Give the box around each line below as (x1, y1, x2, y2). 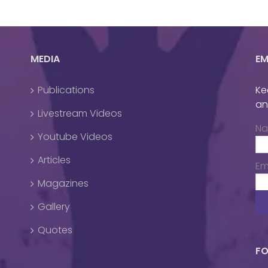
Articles (37, 153, 71, 167)
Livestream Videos (37, 106, 122, 120)
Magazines (37, 176, 89, 190)
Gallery (37, 200, 70, 214)
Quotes (37, 223, 72, 237)
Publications (37, 83, 95, 97)
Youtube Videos (37, 130, 112, 144)
